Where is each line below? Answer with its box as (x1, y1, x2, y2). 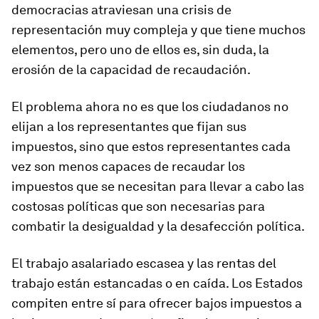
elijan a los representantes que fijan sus (11, 119, 246, 134)
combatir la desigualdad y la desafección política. (11, 219, 305, 234)
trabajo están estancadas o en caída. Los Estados (11, 276, 303, 291)
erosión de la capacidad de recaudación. (11, 62, 251, 77)
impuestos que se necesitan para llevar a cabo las (11, 179, 304, 194)
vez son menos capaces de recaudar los (11, 159, 245, 174)
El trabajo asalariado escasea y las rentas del (11, 256, 276, 271)
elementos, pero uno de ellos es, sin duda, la (11, 42, 269, 57)
